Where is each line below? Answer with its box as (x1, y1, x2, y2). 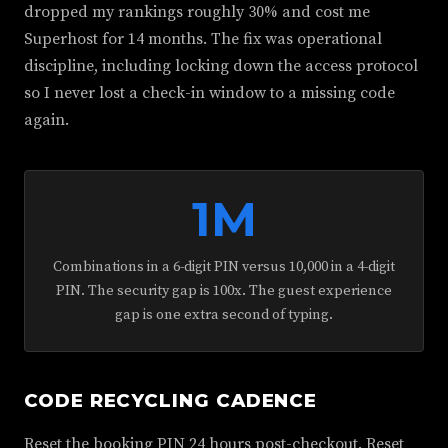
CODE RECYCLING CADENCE (24, 389, 318, 412)
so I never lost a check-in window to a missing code (24, 83, 395, 103)
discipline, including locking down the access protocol (24, 56, 418, 76)
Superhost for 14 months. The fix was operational (24, 29, 382, 49)
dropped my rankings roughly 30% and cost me (24, 2, 370, 22)
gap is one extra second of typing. (115, 306, 333, 324)
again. (24, 110, 69, 130)
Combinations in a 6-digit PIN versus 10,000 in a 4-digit (53, 258, 395, 276)
